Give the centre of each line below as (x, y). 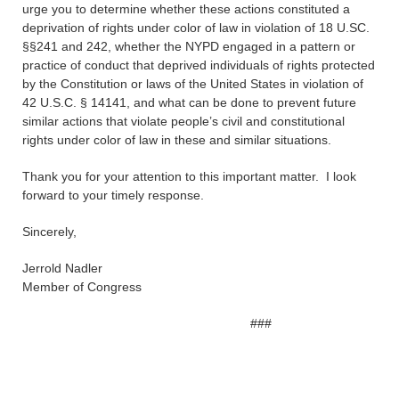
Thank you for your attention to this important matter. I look (189, 176)
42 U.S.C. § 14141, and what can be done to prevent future (189, 102)
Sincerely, (49, 232)
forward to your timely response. (113, 195)
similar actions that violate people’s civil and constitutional (183, 121)
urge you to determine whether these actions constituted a (186, 9)
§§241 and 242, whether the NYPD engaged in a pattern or (189, 46)
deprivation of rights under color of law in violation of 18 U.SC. (196, 28)
